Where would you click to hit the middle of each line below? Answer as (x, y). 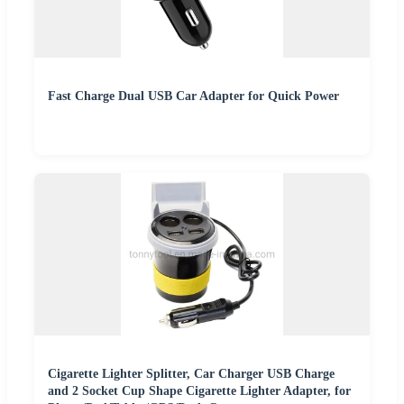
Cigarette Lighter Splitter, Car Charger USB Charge (191, 374)
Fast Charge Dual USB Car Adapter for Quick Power (193, 96)
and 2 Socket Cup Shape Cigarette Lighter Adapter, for (199, 391)
